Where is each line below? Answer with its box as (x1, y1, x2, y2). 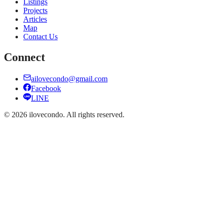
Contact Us (23, 32, 58, 41)
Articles (23, 15, 47, 23)
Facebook (31, 84, 61, 93)
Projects (23, 6, 47, 15)
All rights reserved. (66, 110, 124, 119)
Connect (4, 50, 45, 63)
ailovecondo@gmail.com (31, 74, 108, 83)
